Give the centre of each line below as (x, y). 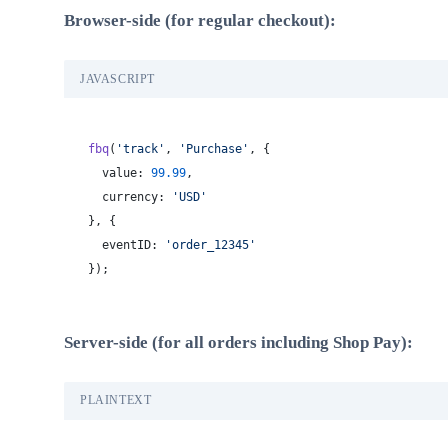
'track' (140, 148)
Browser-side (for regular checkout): (200, 21)
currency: (130, 196)
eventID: (126, 244)
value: (119, 172)
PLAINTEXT (116, 400)
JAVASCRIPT (117, 78)
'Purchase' (214, 148)
